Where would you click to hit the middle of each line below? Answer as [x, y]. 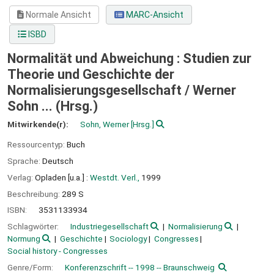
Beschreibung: [35, 194]
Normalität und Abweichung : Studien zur [129, 59]
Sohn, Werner [105, 124]
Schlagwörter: [34, 227]
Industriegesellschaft [109, 227]
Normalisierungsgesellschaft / [100, 91]
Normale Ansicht [58, 15]
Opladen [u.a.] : [61, 177]
